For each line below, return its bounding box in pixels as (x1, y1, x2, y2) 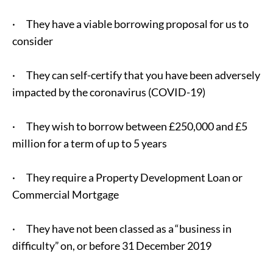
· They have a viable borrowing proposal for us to (12, 17, 249, 30)
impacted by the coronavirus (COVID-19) (12, 85, 205, 99)
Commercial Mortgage (12, 188, 119, 201)
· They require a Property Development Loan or (12, 171, 243, 184)
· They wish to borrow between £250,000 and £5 (12, 119, 247, 133)
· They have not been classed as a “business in (12, 222, 232, 235)
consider (12, 34, 53, 48)
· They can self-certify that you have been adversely (12, 68, 260, 82)
